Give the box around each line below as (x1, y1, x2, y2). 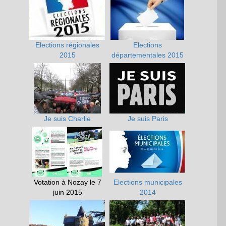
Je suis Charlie (44, 115, 91, 123)
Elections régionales (35, 41, 100, 49)
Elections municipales (113, 178, 182, 187)
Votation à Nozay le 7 (33, 178, 101, 187)
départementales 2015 (111, 51, 184, 60)
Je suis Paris (127, 115, 168, 123)
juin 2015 (52, 188, 82, 197)
